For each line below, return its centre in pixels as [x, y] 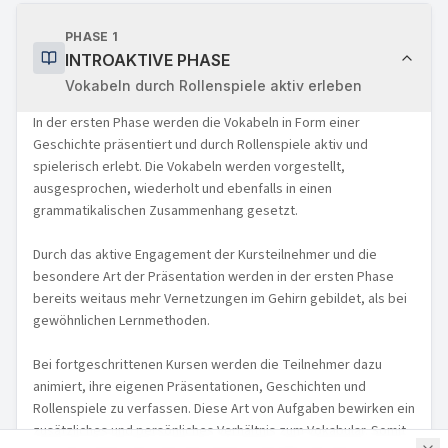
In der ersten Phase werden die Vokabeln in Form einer [196, 122]
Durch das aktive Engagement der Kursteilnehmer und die [205, 254]
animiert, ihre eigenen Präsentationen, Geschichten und [199, 386]
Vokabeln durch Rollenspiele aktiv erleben [213, 85]
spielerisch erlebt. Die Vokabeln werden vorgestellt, [189, 166]
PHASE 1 [92, 36]
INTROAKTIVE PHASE [147, 59]
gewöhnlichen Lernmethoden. [121, 320]
